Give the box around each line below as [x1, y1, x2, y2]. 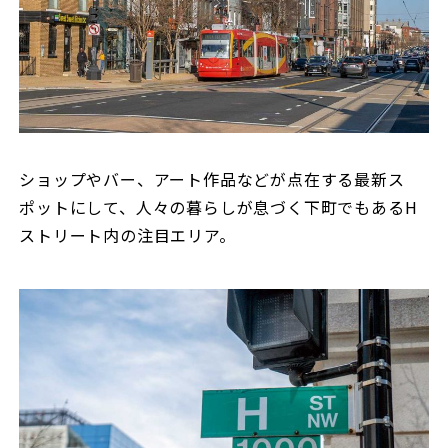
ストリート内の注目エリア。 [19, 222, 236, 247]
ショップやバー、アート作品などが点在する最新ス [19, 166, 405, 191]
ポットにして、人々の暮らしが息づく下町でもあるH [19, 194, 418, 219]
